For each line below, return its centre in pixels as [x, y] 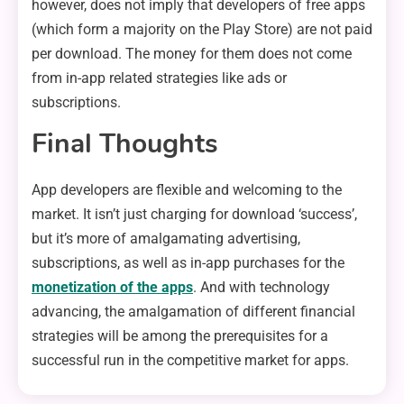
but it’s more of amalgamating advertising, [166, 239]
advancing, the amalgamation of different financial [193, 312]
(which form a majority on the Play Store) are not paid [202, 30]
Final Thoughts [125, 144]
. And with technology [262, 288]
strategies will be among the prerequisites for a [180, 336]
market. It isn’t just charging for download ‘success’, [194, 215]
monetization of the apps [112, 288]
